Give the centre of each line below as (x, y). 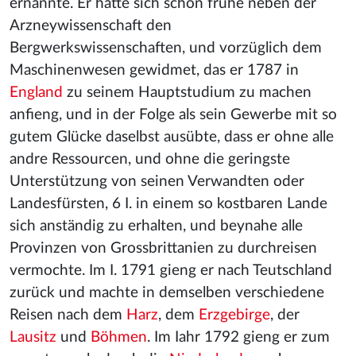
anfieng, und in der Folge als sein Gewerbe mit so (173, 115)
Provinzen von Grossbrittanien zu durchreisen (163, 248)
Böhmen (119, 337)
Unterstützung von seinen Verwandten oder (157, 182)
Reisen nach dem (68, 315)
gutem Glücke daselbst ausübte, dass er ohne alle (172, 137)
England (36, 93)
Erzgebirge (234, 315)
